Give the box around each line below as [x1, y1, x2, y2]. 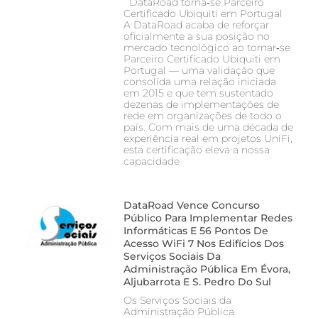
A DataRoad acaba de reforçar [123, 18, 269, 31]
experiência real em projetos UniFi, [123, 131, 292, 145]
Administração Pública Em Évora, [123, 262, 290, 275]
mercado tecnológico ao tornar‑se [123, 40, 290, 54]
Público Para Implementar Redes [123, 211, 292, 224]
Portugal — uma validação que [123, 63, 275, 77]
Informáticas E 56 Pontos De [123, 224, 268, 237]
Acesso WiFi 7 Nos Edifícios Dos [123, 236, 284, 250]
